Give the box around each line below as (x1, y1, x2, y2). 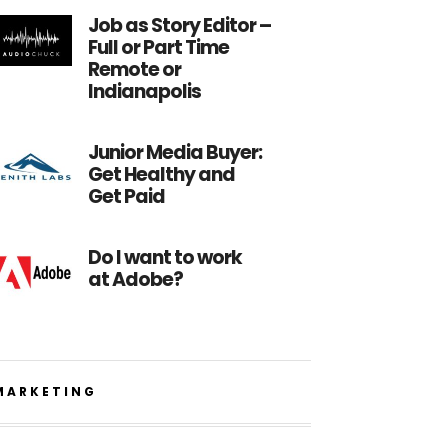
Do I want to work (88, 244, 243, 271)
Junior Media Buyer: (88, 139, 263, 166)
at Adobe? (88, 266, 184, 293)
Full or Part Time (88, 34, 230, 61)
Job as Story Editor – (88, 12, 272, 39)
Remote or (88, 56, 182, 83)
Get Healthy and (88, 161, 236, 188)
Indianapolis (88, 78, 202, 105)
